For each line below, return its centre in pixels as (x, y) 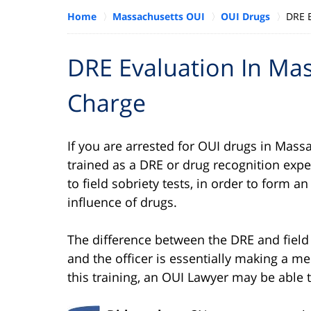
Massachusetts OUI (159, 16)
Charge (107, 102)
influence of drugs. (122, 202)
